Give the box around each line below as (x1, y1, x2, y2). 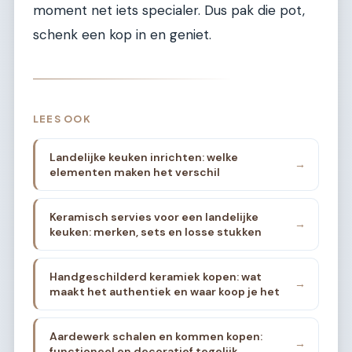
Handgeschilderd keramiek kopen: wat (49, 269, 262, 284)
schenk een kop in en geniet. (33, 25, 211, 43)
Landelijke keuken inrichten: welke (49, 149, 238, 164)
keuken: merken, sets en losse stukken (49, 224, 262, 239)
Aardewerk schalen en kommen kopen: (49, 328, 262, 343)
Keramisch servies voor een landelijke (49, 209, 258, 224)
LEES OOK (33, 112, 91, 125)
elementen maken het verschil (49, 164, 220, 179)
